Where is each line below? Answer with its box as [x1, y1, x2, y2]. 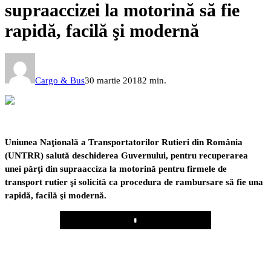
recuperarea [199, 151, 248, 161]
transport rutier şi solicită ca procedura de [5, 177, 175, 188]
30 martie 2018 [85, 76, 142, 86]
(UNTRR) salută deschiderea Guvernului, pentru [5, 151, 199, 161]
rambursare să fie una [175, 177, 263, 188]
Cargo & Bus [35, 76, 85, 86]
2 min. [142, 76, 166, 86]
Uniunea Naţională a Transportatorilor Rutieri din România [5, 137, 243, 148]
